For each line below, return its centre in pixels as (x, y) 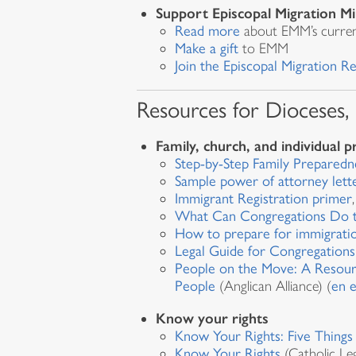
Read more (207, 31)
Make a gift (207, 49)
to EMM (265, 49)
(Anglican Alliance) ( (273, 286)
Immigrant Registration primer (263, 199)
